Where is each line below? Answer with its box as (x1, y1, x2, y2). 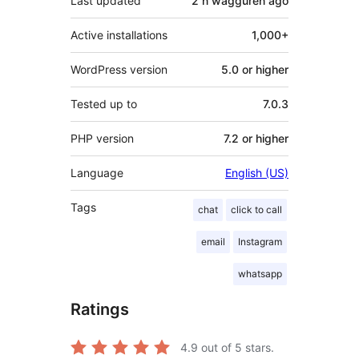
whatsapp (238, 267, 282, 280)
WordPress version (71, 62, 167, 76)
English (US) (225, 165, 288, 179)
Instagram (238, 235, 282, 248)
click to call (231, 203, 282, 216)
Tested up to (71, 96, 137, 111)
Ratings (71, 299, 129, 319)
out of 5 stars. (198, 340, 274, 354)
